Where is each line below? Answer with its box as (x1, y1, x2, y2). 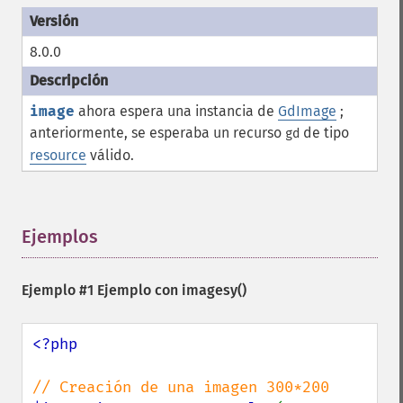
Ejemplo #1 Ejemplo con (22, 282, 182, 299)
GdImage (278, 103, 336, 120)
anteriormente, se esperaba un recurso (30, 124, 285, 141)
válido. (86, 147, 134, 164)
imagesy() (182, 282, 246, 299)
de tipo (300, 124, 349, 141)
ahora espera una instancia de (75, 103, 278, 120)
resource (30, 147, 86, 164)
